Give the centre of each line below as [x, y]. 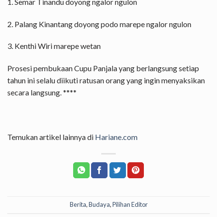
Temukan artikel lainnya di [51, 137]
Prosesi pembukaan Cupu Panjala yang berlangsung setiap [103, 68]
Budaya [99, 205]
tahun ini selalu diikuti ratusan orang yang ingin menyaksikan [106, 80]
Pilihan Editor [130, 205]
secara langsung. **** [42, 93]
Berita [78, 205]
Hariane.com [116, 137]
